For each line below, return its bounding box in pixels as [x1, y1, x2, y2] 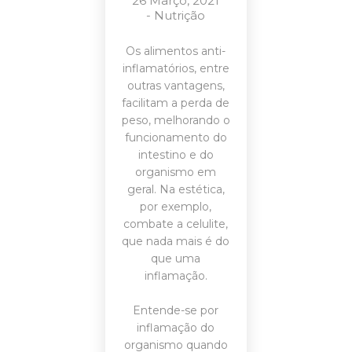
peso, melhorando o [121, 113, 230, 127]
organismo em [135, 165, 217, 179]
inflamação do [137, 321, 215, 335]
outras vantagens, [126, 79, 225, 93]
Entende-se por [133, 303, 219, 317]
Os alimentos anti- [126, 44, 226, 58]
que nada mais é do [122, 234, 230, 248]
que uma [151, 251, 201, 266]
